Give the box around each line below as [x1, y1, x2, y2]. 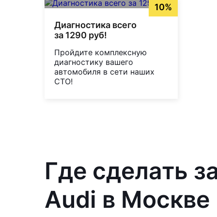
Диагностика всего [54, 20, 137, 31]
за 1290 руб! [54, 30, 107, 41]
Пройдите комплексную [54, 47, 147, 58]
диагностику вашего [54, 57, 133, 67]
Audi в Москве [45, 185, 210, 214]
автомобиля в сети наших [54, 67, 155, 77]
